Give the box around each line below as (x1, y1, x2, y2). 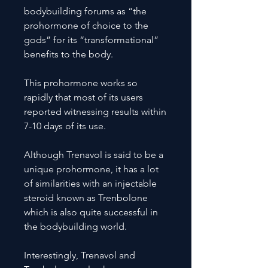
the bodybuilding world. (24, 220, 127, 232)
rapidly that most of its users (24, 91, 143, 103)
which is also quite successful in (24, 206, 158, 218)
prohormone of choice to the (24, 19, 148, 31)
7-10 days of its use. (24, 120, 106, 132)
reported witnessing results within (24, 105, 166, 117)
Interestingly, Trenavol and (24, 249, 135, 261)
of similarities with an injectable (24, 177, 157, 189)
